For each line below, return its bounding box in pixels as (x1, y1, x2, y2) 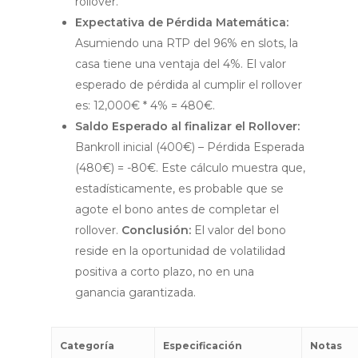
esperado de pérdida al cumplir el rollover (75, 78, 302, 93)
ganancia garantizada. (75, 285, 196, 300)
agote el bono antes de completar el (75, 202, 279, 217)
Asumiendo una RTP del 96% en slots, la (75, 36, 298, 51)
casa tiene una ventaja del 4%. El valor (75, 57, 286, 72)
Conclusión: (121, 223, 191, 238)
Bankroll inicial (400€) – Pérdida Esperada (75, 140, 304, 155)
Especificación (163, 340, 242, 352)
